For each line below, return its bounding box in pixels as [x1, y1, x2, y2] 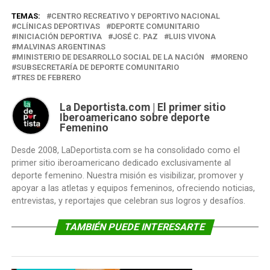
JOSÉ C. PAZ [112, 32, 158, 41]
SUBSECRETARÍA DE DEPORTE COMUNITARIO [16, 63, 179, 72]
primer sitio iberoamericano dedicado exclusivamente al [11, 158, 231, 168]
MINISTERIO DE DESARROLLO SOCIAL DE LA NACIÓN [16, 52, 204, 61]
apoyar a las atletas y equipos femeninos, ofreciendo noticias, [11, 183, 255, 193]
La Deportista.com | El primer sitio [59, 101, 226, 113]
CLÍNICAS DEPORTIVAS [16, 22, 100, 31]
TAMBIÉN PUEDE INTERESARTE [63, 221, 207, 233]
